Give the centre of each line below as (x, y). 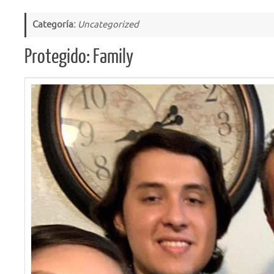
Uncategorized (108, 25)
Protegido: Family (79, 57)
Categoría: (55, 25)
